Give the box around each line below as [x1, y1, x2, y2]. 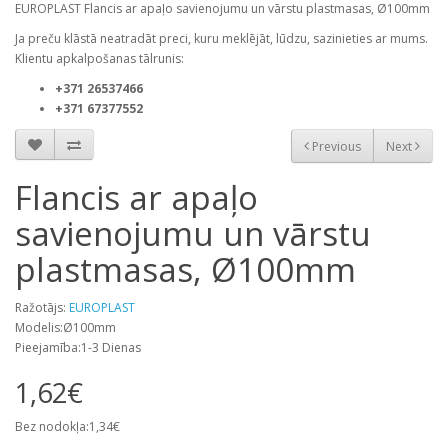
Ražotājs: [15, 299, 69, 317]
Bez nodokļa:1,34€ [15, 418, 120, 436]
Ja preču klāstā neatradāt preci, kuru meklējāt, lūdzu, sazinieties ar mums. [15, 30, 428, 48]
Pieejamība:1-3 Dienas [15, 339, 141, 357]
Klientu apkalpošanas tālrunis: [15, 50, 184, 68]
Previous [309, 137, 361, 155]
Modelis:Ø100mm [15, 319, 116, 337]
